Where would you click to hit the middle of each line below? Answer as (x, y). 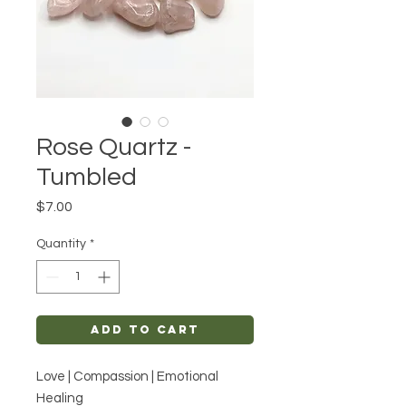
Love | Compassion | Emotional (127, 377)
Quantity (61, 244)
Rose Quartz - (114, 148)
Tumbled (87, 178)
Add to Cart (145, 330)
